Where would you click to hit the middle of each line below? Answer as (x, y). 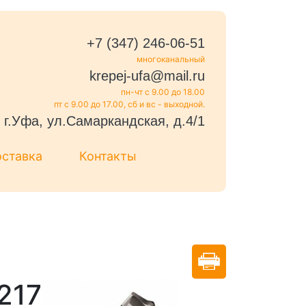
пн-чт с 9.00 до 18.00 (163, 92)
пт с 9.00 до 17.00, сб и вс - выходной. (129, 104)
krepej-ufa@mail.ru (147, 76)
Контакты (108, 156)
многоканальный (170, 59)
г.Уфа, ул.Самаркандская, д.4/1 (104, 121)
